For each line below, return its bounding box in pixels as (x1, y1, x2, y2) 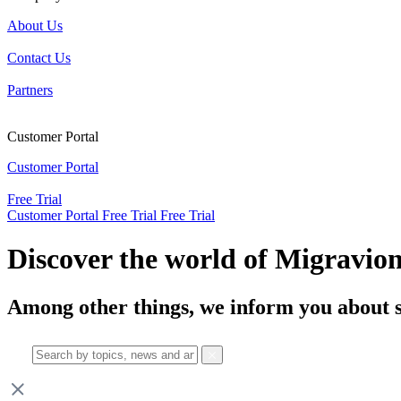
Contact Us (7, 50, 71, 65)
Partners (7, 82, 53, 98)
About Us (7, 18, 63, 33)
